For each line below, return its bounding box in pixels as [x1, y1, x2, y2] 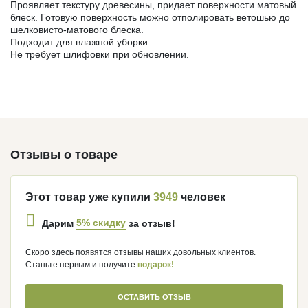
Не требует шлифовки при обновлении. [10, 48, 192, 60]
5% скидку [76, 217, 126, 229]
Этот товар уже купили [25, 190, 153, 203]
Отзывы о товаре [10, 147, 118, 162]
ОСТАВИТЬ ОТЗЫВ [117, 292, 191, 301]
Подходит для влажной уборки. [10, 36, 151, 47]
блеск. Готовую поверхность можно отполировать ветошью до [10, 11, 290, 23]
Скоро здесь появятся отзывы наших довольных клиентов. [25, 247, 256, 257]
